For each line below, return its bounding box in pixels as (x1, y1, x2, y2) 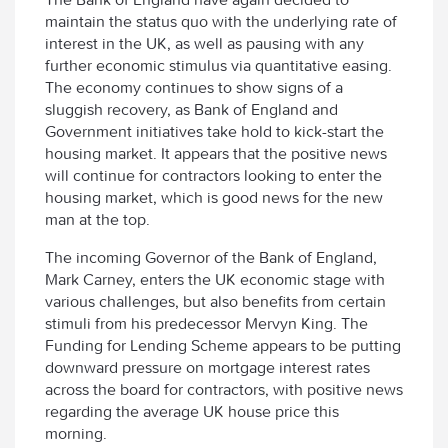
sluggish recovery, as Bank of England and (45, 99, 338, 119)
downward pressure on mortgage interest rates (45, 357, 370, 377)
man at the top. (45, 209, 150, 229)
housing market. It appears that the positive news (45, 143, 387, 163)
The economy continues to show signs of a (45, 77, 343, 97)
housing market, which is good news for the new (45, 187, 383, 207)
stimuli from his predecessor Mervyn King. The (45, 313, 368, 333)
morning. (45, 423, 107, 443)
